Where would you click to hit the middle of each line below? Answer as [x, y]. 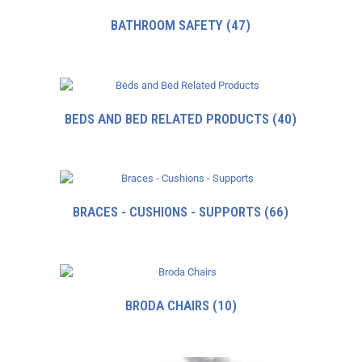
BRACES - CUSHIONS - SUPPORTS [169, 212]
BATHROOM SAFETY [169, 25]
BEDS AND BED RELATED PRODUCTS [169, 118]
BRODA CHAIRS [168, 305]
